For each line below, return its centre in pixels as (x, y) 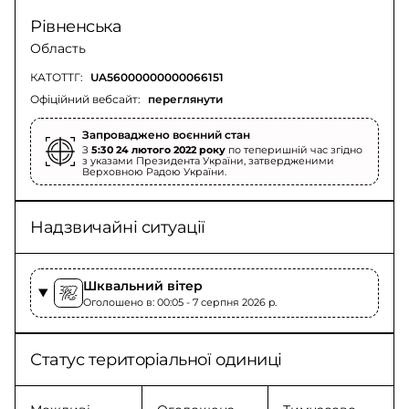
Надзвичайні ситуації (118, 227)
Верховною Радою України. (154, 172)
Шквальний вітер (142, 286)
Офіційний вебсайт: (85, 99)
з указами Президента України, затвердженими (208, 161)
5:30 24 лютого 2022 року (158, 150)
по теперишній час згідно (294, 150)
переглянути (185, 99)
